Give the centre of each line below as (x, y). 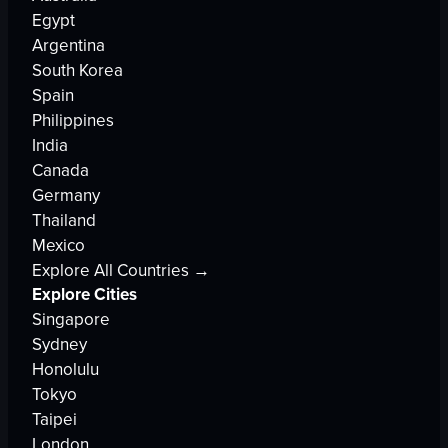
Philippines (73, 120)
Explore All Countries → (121, 270)
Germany (66, 195)
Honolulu (65, 369)
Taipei (54, 419)
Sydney (59, 344)
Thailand (64, 220)
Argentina (68, 45)
